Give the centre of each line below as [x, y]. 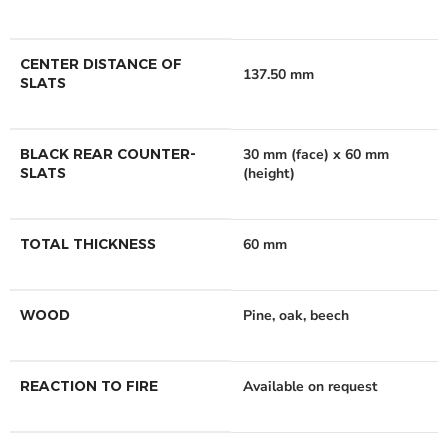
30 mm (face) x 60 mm [316, 155]
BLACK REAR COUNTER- [108, 154]
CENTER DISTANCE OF [101, 64]
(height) [269, 174]
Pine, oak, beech [296, 316]
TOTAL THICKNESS [88, 244]
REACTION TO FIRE [89, 386]
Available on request [310, 387]
